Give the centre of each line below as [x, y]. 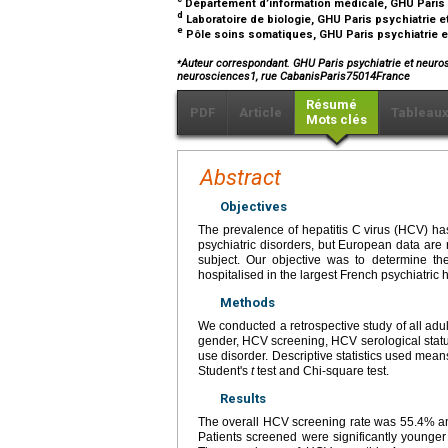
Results [243, 398]
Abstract [240, 177]
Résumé [331, 104]
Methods [247, 302]
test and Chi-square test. [321, 370]
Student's [224, 370]
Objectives [253, 206]
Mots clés [336, 119]
